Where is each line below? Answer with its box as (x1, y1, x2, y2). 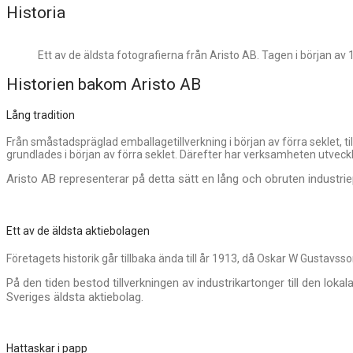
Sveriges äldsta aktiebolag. (6, 289, 143, 304)
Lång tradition (6, 108, 75, 121)
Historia (6, 3, 65, 23)
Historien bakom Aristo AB (6, 75, 201, 95)
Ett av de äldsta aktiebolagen (6, 225, 150, 238)
